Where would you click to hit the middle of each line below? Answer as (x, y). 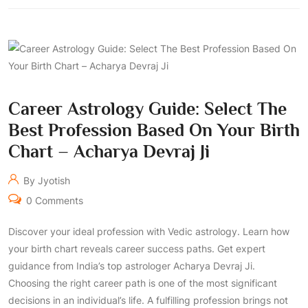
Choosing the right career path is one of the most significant (143, 283)
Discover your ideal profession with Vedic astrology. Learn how (149, 231)
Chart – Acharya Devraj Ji (109, 152)
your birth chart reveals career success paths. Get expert (137, 249)
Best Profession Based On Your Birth (154, 130)
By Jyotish (45, 180)
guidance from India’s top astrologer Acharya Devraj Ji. (132, 266)
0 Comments (53, 200)
